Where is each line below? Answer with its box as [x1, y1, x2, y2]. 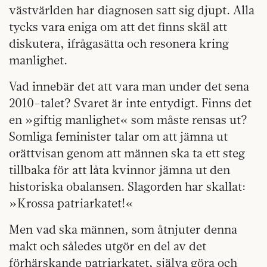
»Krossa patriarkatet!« [9, 195, 133, 210]
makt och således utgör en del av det [9, 238, 206, 253]
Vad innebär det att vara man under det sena [9, 78, 249, 94]
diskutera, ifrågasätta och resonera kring [9, 35, 229, 51]
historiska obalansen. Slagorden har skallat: [9, 178, 246, 194]
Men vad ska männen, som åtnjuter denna [9, 221, 237, 237]
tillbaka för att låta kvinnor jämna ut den [9, 162, 230, 177]
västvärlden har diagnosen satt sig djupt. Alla [9, 2, 254, 17]
